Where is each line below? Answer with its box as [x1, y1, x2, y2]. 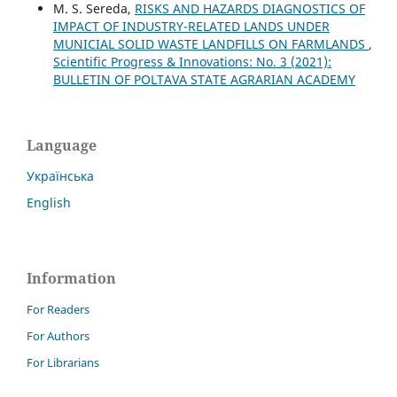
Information [27, 269, 116, 288]
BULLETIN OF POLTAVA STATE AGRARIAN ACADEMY [52, 71, 355, 89]
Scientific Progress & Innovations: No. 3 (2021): [52, 53, 331, 71]
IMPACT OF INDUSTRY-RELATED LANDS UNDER [52, 18, 330, 35]
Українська [27, 167, 94, 185]
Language [27, 136, 97, 156]
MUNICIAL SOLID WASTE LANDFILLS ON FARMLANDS [52, 35, 369, 53]
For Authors [27, 327, 90, 344]
